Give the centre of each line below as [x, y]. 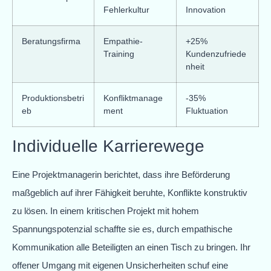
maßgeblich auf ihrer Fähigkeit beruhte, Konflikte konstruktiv [130, 192]
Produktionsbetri [53, 98]
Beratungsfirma [51, 41]
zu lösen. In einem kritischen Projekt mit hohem [106, 211]
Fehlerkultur [126, 9]
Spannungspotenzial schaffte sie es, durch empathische [122, 229]
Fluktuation [207, 110]
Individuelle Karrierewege [108, 146]
